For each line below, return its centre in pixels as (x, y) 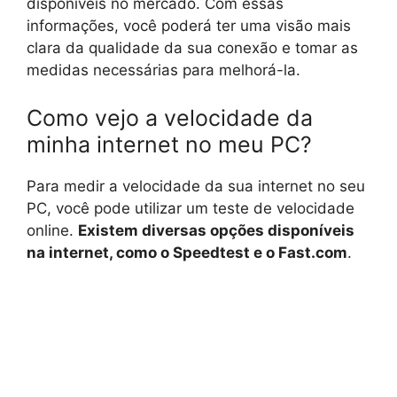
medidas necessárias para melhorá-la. (163, 70)
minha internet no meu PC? (169, 144)
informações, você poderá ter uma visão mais (189, 26)
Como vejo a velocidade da (170, 117)
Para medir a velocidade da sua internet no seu (196, 186)
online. (52, 230)
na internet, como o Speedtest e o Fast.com (187, 252)
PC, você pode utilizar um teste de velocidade (191, 208)
